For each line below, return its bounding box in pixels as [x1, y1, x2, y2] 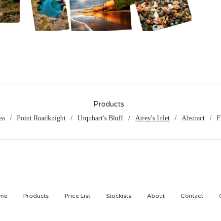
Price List [64, 192, 90, 199]
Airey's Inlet [135, 114, 170, 122]
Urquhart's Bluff [77, 114, 123, 122]
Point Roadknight [17, 114, 66, 122]
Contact [180, 192, 203, 199]
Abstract [182, 114, 205, 122]
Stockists [106, 192, 131, 199]
